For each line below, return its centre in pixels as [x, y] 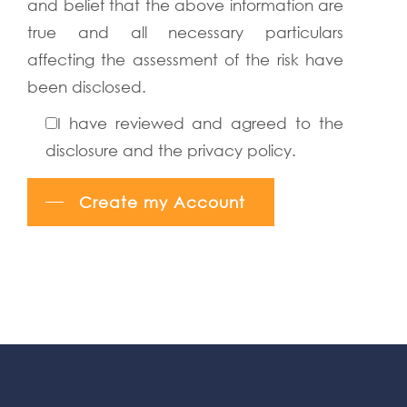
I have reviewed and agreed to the [200, 123]
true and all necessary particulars [185, 32]
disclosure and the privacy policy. [171, 150]
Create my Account [162, 202]
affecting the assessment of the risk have [185, 60]
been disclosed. [87, 87]
